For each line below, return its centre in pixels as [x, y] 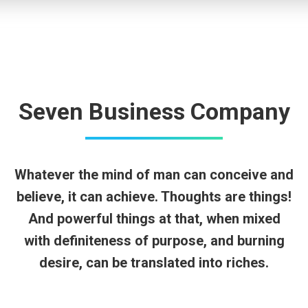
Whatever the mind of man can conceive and [154, 175]
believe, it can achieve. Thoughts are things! [154, 197]
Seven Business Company [154, 111]
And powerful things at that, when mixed [154, 219]
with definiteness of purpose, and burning [154, 241]
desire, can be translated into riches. [154, 263]
